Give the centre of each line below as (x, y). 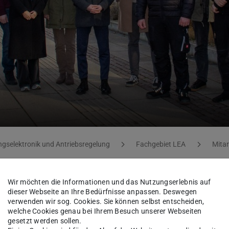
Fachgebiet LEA (161, 144)
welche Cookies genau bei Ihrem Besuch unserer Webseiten (105, 211)
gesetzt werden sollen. (45, 221)
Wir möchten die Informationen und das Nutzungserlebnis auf (109, 182)
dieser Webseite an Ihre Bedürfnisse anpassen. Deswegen (102, 191)
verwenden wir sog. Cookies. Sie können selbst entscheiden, (106, 201)
